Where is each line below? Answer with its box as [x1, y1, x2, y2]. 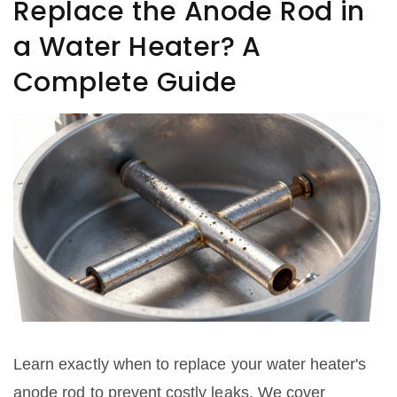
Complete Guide [13, 64, 237, 101]
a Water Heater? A [13, 28, 261, 66]
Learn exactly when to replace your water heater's [13, 355, 367, 374]
